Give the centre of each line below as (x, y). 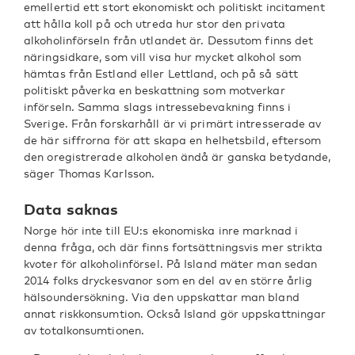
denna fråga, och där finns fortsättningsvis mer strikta (174, 247)
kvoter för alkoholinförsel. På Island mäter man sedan (171, 263)
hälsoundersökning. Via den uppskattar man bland (162, 297)
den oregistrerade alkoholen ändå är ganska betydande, (177, 157)
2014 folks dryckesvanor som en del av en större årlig (168, 280)
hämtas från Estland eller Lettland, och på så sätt (161, 73)
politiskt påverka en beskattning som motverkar (155, 90)
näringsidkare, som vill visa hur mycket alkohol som (163, 57)
